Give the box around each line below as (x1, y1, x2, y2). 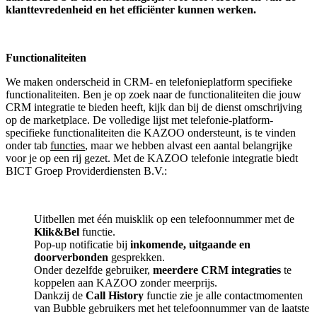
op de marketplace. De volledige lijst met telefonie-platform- (6, 113, 273, 126)
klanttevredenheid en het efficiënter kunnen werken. (6, 3, 256, 16)
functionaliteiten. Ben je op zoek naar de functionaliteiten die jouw (6, 88, 301, 100)
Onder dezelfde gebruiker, (34, 263, 153, 276)
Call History (86, 289, 146, 301)
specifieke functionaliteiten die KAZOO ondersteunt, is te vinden (6, 126, 296, 139)
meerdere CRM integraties (153, 263, 284, 276)
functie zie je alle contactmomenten (146, 289, 303, 301)
